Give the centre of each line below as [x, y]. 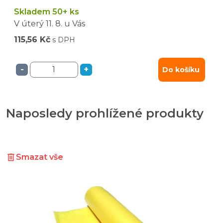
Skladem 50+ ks [47, 11]
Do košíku [181, 69]
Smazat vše [40, 157]
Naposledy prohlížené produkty [105, 113]
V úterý [29, 23]
